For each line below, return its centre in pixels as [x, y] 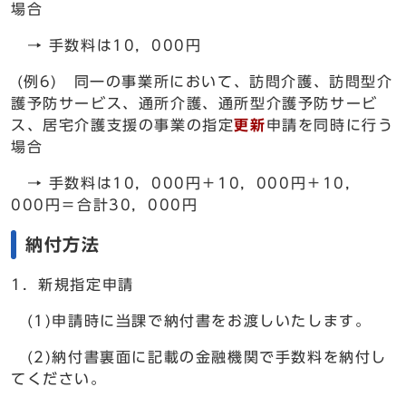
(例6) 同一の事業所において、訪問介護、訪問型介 [202, 82]
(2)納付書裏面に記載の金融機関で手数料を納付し [199, 357]
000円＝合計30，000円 [105, 205]
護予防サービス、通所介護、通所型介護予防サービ [194, 103]
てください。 [59, 379]
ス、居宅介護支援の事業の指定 [123, 125]
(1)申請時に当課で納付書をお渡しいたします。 [191, 321]
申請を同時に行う [330, 125]
